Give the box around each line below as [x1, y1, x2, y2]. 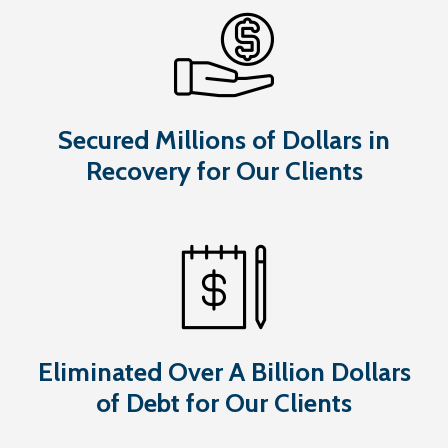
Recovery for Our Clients [85, 154, 363, 187]
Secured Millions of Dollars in [58, 123, 390, 156]
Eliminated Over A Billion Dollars [37, 355, 411, 388]
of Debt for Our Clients [96, 386, 352, 419]
